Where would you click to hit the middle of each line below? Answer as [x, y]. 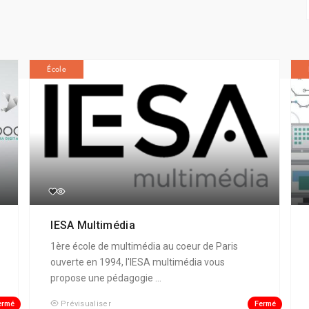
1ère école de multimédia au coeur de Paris [144, 247]
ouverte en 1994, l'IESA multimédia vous [138, 262]
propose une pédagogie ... [106, 278]
